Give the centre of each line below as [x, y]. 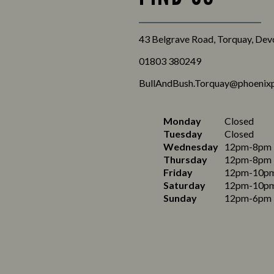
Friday [178, 172]
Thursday [185, 159]
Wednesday [191, 146]
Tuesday [183, 134]
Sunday [180, 198]
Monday [182, 121]
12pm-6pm [248, 198]
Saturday [184, 185]
